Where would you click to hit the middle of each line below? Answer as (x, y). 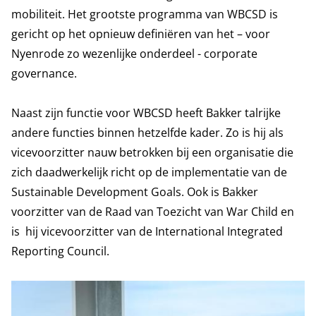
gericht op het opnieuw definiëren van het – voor (141, 34)
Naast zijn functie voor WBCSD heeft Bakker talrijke (146, 113)
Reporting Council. (60, 251)
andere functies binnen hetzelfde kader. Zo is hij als (147, 133)
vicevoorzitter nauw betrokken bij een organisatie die (152, 152)
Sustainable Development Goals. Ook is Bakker (135, 192)
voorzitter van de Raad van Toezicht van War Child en (153, 212)
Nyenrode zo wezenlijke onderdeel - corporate (134, 54)
